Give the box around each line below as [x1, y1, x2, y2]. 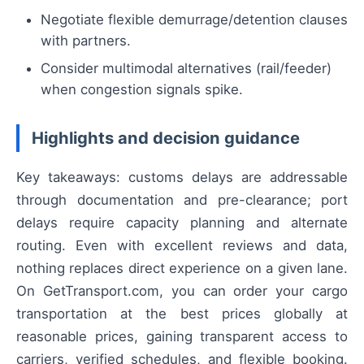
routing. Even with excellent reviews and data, [16, 237, 348, 254]
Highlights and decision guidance [32, 128, 300, 149]
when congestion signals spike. [41, 81, 243, 98]
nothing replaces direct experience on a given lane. [16, 260, 348, 277]
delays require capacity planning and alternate [16, 214, 348, 232]
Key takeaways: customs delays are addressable [16, 169, 348, 186]
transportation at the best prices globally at [16, 305, 348, 323]
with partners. [41, 32, 131, 50]
